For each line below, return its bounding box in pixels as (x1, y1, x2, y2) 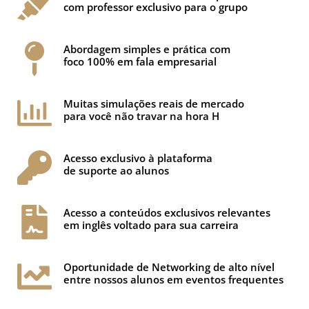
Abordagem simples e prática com (63, 42, 230, 56)
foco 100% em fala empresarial (63, 54, 217, 68)
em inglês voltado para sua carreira (63, 218, 239, 232)
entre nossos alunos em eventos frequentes (63, 272, 283, 286)
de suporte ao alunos (63, 163, 169, 177)
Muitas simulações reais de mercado (63, 97, 244, 110)
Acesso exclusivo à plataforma (63, 151, 212, 165)
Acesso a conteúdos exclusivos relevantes (63, 206, 270, 219)
